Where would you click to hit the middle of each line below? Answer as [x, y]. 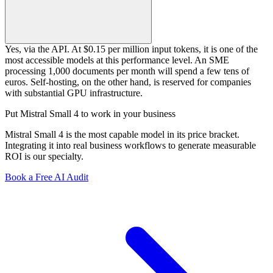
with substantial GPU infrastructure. [74, 93]
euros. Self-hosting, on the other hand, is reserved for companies [128, 82]
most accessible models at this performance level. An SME [117, 60]
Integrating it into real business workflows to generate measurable [130, 146]
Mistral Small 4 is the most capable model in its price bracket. [122, 135]
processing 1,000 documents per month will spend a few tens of [127, 71]
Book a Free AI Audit [47, 177]
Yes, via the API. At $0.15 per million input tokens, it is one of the [131, 49]
